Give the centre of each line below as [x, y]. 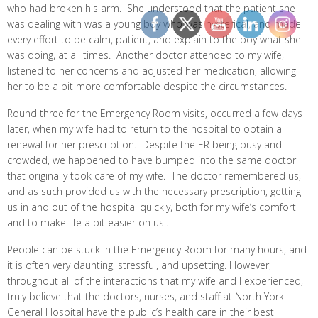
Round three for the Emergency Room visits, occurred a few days [155, 114]
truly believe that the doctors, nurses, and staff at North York [146, 297]
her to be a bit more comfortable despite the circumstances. [147, 87]
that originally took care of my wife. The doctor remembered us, [154, 176]
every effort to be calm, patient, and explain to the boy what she [154, 40]
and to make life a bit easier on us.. [88, 223]
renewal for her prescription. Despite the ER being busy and [144, 145]
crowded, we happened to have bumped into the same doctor [152, 160]
